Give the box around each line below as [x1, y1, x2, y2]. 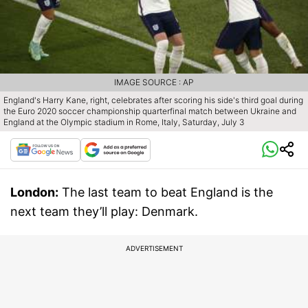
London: [10, 185, 58, 200]
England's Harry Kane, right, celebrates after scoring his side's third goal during [3, 95, 303, 106]
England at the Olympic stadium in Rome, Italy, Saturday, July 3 [3, 117, 245, 128]
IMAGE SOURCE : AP [114, 77, 194, 88]
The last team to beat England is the [62, 185, 273, 200]
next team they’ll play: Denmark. [10, 204, 198, 219]
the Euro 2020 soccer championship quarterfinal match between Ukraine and [3, 106, 296, 117]
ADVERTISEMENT [125, 244, 183, 253]
